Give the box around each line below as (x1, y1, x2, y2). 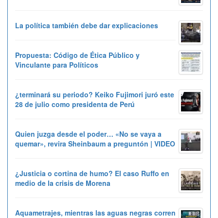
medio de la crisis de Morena (15, 178, 110, 188)
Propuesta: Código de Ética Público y (15, 50, 140, 60)
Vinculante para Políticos (15, 59, 98, 70)
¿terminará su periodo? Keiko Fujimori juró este (15, 89, 174, 99)
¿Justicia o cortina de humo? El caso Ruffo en (15, 168, 169, 178)
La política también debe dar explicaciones (15, 20, 158, 30)
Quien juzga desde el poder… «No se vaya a (15, 128, 162, 139)
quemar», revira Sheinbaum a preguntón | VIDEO (15, 138, 175, 148)
